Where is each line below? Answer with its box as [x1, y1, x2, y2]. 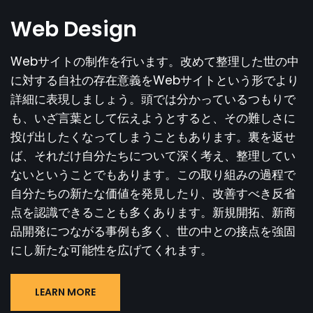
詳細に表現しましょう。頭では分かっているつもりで [10, 90, 296, 108]
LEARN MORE [35, 284, 96, 299]
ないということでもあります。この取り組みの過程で [10, 166, 296, 183]
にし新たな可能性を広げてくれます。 [10, 241, 212, 259]
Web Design [10, 14, 137, 44]
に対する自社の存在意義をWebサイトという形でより [10, 71, 299, 89]
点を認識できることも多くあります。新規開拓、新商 [10, 203, 296, 221]
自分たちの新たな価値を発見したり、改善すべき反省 [10, 184, 296, 202]
